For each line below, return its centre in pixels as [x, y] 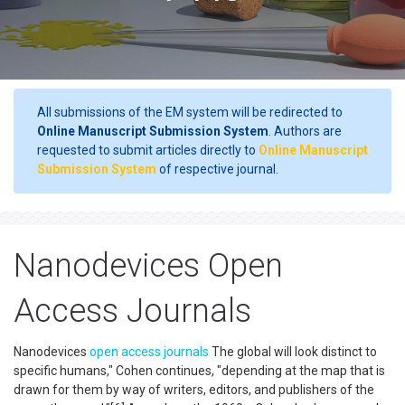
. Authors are [305, 131]
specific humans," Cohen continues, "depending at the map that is [199, 371]
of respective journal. [217, 169]
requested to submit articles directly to [148, 150]
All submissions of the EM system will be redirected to [190, 112]
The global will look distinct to [293, 352]
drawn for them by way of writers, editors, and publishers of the [194, 390]
